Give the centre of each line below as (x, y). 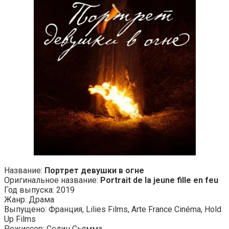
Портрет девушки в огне (94, 170)
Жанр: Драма (29, 199)
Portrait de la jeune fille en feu (159, 180)
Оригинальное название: (52, 180)
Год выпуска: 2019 (39, 190)
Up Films (20, 219)
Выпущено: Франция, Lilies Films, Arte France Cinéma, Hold (113, 209)
